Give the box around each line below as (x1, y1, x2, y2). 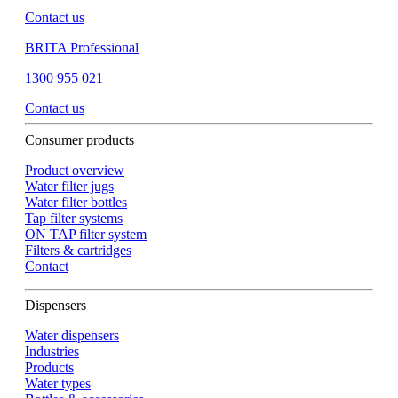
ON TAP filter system (25, 227, 147, 243)
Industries (25, 344, 79, 360)
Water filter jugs (25, 179, 114, 195)
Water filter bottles (25, 195, 127, 211)
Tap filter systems (25, 211, 123, 227)
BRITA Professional (25, 40, 139, 56)
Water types (25, 376, 91, 392)
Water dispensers (25, 328, 119, 344)
